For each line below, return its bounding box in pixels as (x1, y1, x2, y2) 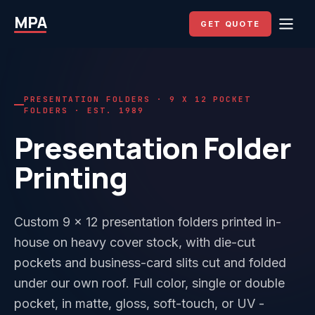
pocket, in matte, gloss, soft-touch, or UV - (14, 296, 264, 311)
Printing (14, 157, 127, 198)
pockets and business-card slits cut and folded (14, 255, 286, 270)
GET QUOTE (200, 19, 260, 29)
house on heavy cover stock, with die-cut (14, 235, 255, 250)
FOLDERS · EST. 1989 (24, 105, 144, 115)
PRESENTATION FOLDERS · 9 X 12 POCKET (24, 94, 252, 104)
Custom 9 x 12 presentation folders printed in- (14, 214, 281, 229)
